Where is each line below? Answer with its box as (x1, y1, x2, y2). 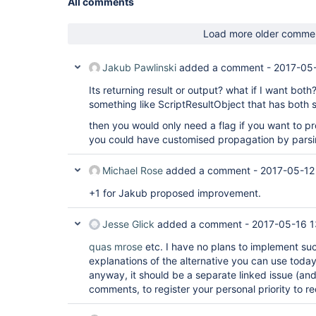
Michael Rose (102, 164, 163, 176)
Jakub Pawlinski (102, 61, 176, 73)
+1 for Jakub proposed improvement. (89, 187, 261, 199)
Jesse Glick (102, 218, 154, 230)
